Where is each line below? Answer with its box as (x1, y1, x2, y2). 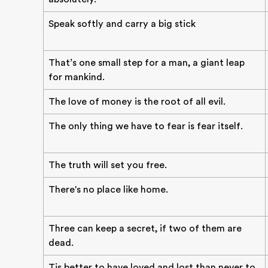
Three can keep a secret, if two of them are (48, 223, 242, 234)
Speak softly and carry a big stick (48, 19, 196, 29)
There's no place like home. (48, 184, 168, 195)
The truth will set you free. (48, 160, 167, 170)
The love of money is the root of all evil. (48, 96, 226, 107)
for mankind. (48, 72, 105, 83)
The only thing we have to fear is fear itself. (48, 121, 243, 132)
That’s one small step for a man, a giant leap (48, 57, 245, 68)
